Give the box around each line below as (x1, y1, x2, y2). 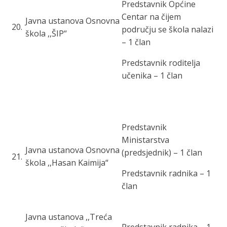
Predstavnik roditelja (122, 57, 200, 68)
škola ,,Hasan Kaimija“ (25, 157, 108, 168)
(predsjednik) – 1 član (122, 147, 202, 158)
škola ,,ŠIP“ (25, 28, 67, 39)
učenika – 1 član (122, 70, 182, 81)
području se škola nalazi (122, 24, 213, 35)
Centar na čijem (122, 11, 181, 22)
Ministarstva (122, 134, 169, 145)
